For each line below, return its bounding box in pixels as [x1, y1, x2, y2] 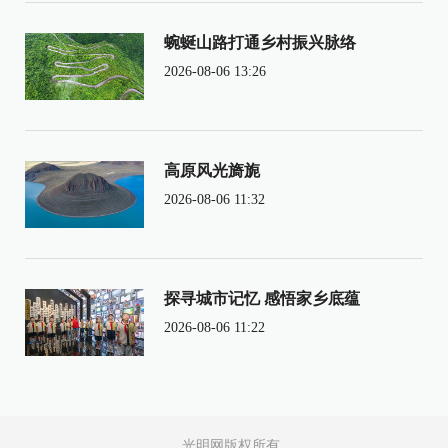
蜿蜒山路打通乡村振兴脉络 [163, 34, 356, 52]
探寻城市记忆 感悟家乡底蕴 [163, 290, 360, 308]
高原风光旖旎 [163, 162, 260, 180]
